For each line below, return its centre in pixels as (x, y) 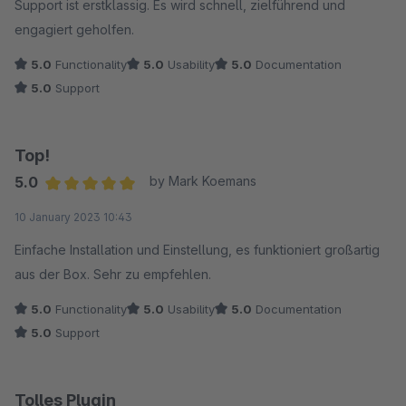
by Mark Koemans (203, 181)
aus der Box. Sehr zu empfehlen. (113, 274)
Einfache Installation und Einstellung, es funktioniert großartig (197, 250)
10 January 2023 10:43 (73, 217)
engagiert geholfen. (74, 29)
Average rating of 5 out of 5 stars (152, 206)
